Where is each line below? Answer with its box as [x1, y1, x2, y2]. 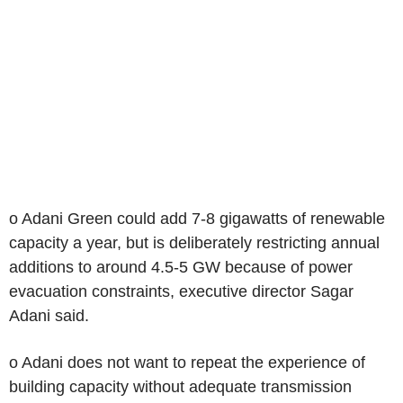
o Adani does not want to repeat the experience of [9, 353, 365, 372]
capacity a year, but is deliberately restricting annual [9, 233, 380, 252]
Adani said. [9, 306, 89, 325]
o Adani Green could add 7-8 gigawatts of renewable [9, 209, 385, 228]
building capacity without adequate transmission [9, 377, 352, 396]
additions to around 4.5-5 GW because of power [9, 257, 353, 276]
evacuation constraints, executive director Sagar [9, 282, 354, 300]
